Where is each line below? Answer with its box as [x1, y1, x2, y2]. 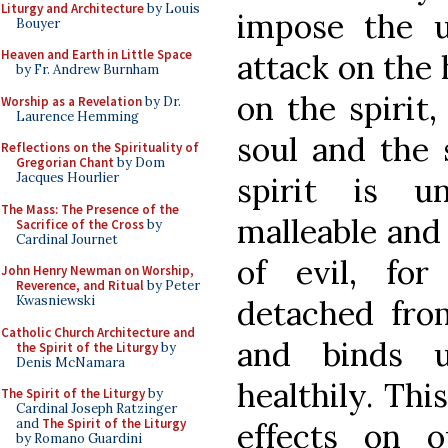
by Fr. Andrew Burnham [16, 61, 159, 78]
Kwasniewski [16, 292, 95, 309]
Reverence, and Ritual [16, 277, 144, 294]
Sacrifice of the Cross [16, 215, 144, 233]
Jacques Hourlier [16, 169, 119, 186]
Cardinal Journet [16, 230, 118, 248]
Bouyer [16, 14, 60, 32]
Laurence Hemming [16, 107, 139, 125]
